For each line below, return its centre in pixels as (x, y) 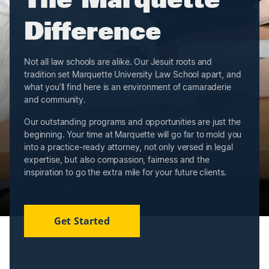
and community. (55, 99)
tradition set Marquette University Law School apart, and (133, 74)
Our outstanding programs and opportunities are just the (132, 121)
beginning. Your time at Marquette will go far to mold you (133, 134)
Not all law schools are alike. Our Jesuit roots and (118, 61)
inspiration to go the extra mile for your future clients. (125, 172)
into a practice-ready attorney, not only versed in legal (128, 147)
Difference (92, 29)
